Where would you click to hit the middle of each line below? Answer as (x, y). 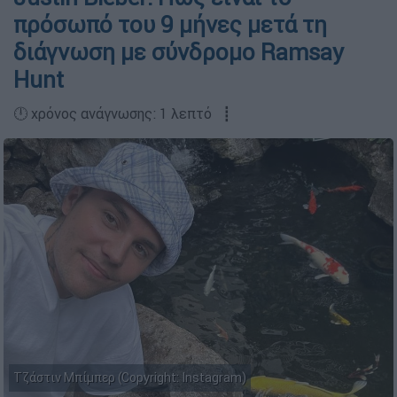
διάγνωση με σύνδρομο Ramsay (179, 52)
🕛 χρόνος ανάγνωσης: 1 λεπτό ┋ (122, 113)
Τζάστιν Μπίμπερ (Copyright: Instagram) (130, 378)
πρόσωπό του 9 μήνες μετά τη (170, 25)
